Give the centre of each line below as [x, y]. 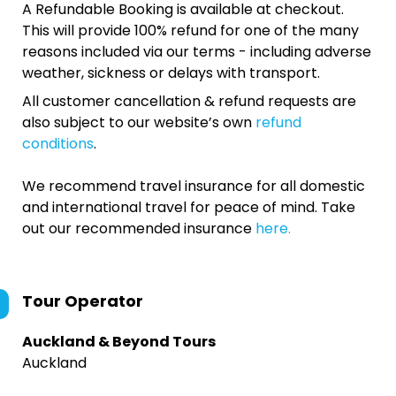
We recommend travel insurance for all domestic [194, 186]
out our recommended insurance [139, 228]
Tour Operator [83, 301]
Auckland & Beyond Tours [119, 342]
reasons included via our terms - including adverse [197, 52]
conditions [58, 144]
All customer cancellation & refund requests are [189, 101]
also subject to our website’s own [139, 122]
